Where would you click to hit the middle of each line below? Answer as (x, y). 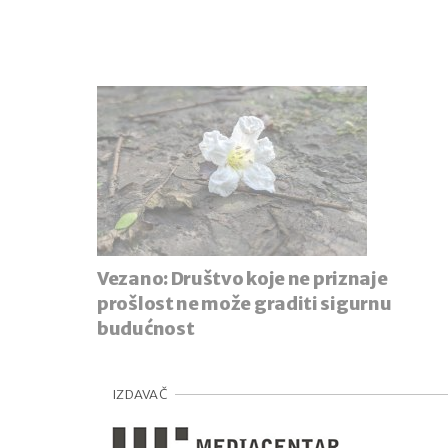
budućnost (146, 329)
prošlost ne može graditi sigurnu (244, 304)
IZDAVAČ (140, 395)
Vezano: (134, 279)
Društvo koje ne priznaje (279, 279)
